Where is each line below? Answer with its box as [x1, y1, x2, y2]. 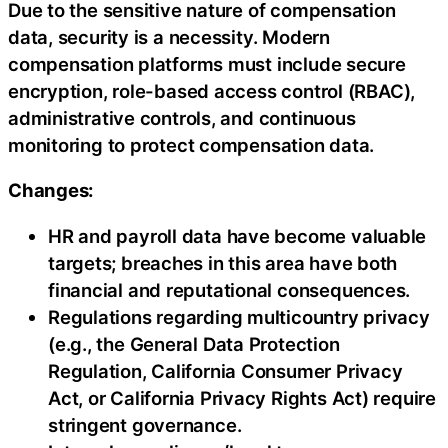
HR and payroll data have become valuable [48, 224, 427, 247]
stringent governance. [48, 413, 242, 436]
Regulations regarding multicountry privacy [48, 305, 430, 328]
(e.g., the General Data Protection [48, 332, 340, 355]
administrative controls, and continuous [8, 106, 356, 129]
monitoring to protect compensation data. [8, 133, 375, 156]
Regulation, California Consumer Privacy [48, 359, 403, 382]
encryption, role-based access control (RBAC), [8, 79, 416, 102]
